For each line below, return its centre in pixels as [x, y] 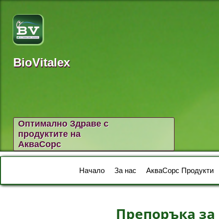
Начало [92, 170]
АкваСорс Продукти [180, 170]
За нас [125, 170]
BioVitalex [42, 62]
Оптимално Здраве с [63, 124]
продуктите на [49, 134]
